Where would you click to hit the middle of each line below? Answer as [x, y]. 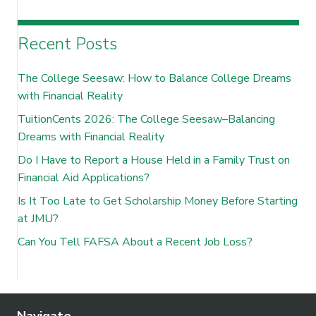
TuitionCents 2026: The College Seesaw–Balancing [146, 119]
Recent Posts [67, 43]
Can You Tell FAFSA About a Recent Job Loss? [135, 242]
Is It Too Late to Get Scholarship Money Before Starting [158, 201]
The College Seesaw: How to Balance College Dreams [154, 78]
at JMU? [38, 218]
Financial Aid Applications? [84, 177]
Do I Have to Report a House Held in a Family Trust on [154, 160]
